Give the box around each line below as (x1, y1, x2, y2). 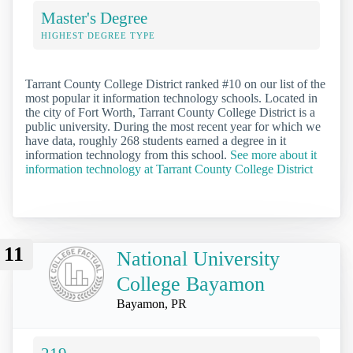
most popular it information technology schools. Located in (25, 91, 318, 106)
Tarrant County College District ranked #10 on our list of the (25, 77, 325, 91)
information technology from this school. (25, 148, 230, 162)
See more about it (230, 148, 317, 162)
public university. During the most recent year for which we (25, 120, 321, 134)
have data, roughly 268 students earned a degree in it (25, 134, 286, 148)
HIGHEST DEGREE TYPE (41, 31, 155, 41)
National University (117, 247, 280, 270)
